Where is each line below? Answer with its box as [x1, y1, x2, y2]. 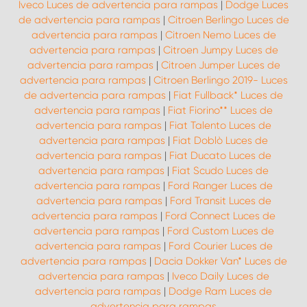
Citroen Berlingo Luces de [167, 14, 289, 27]
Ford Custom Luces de [167, 225, 274, 238]
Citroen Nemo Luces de [164, 29, 276, 42]
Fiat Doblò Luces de [173, 134, 268, 147]
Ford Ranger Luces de [168, 180, 273, 193]
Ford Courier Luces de [168, 240, 273, 253]
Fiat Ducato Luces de [169, 149, 271, 162]
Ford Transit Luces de [169, 195, 271, 208]
